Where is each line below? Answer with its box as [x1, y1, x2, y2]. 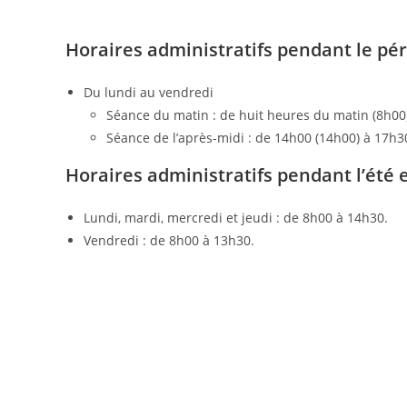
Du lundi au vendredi [84, 84, 213, 101]
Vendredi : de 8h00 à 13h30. [84, 232, 254, 249]
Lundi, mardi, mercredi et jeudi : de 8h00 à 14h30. [84, 209, 388, 226]
